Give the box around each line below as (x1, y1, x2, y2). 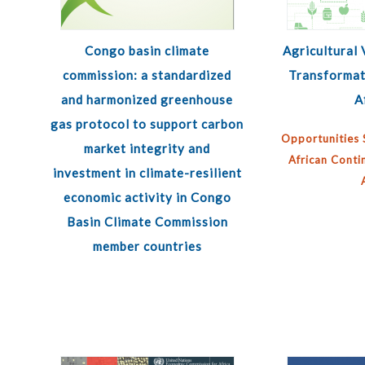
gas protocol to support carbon (51, 117, 244, 131)
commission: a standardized (63, 68, 232, 82)
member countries (92, 239, 202, 253)
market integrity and (84, 141, 211, 156)
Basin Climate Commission (66, 214, 228, 229)
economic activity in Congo (63, 190, 231, 204)
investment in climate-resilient (52, 165, 242, 180)
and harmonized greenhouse (61, 92, 234, 107)
